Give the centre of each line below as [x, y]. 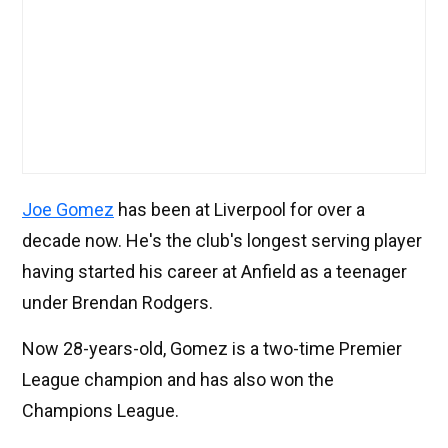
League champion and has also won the [178, 380]
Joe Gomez [68, 210]
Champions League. [100, 411]
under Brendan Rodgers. [117, 303]
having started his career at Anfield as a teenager [214, 272]
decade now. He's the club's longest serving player [222, 241]
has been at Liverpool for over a [239, 210]
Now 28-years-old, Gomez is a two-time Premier [212, 349]
